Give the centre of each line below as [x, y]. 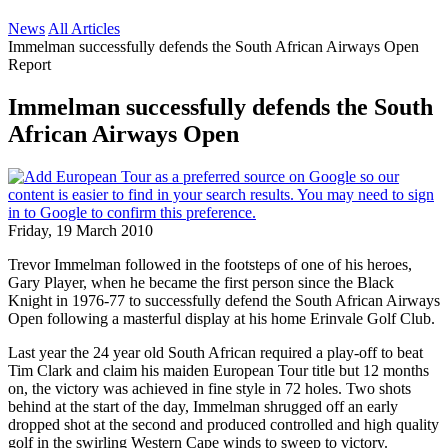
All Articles [84, 28]
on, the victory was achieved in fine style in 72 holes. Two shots [209, 388]
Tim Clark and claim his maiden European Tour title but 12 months [218, 370]
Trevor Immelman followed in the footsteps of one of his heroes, [210, 264]
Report [29, 64]
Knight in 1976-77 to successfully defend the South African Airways [224, 300]
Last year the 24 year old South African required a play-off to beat [215, 352]
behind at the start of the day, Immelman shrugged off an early [203, 406]
